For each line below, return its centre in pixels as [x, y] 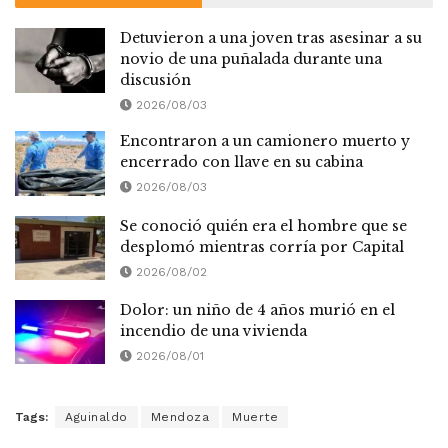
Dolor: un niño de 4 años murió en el [257, 310]
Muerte [255, 417]
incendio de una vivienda [213, 331]
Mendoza [179, 417]
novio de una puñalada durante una [251, 59]
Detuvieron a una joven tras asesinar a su [271, 38]
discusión [155, 80]
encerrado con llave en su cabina [241, 162]
